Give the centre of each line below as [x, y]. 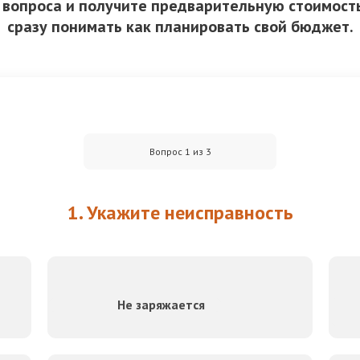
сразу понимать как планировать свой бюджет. [180, 27]
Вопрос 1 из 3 [180, 151]
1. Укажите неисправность [180, 213]
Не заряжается [161, 305]
